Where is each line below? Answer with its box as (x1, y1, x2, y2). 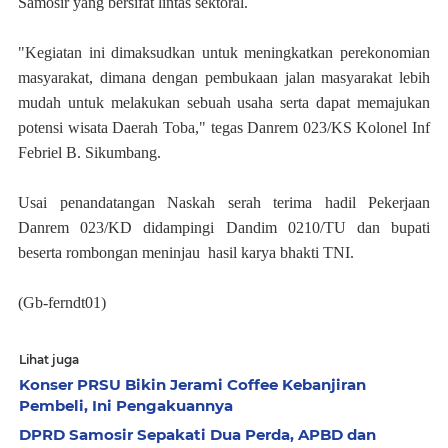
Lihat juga (19, 352, 79, 367)
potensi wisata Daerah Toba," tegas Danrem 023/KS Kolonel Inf (18, 119, 430, 136)
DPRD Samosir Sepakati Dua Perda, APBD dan (19, 425, 376, 444)
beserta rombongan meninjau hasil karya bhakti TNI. (18, 244, 354, 261)
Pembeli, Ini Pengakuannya (19, 396, 233, 415)
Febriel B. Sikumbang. (18, 144, 161, 161)
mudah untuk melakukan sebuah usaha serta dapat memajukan (18, 94, 430, 111)
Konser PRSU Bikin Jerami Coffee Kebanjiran (19, 375, 366, 394)
